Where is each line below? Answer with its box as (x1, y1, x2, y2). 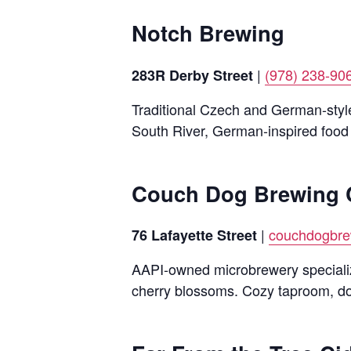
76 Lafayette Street (132, 225, 257, 246)
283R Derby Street (132, 64, 253, 85)
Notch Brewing (132, 17, 284, 49)
